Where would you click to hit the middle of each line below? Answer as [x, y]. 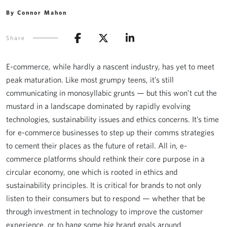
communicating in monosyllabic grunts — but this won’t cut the [111, 93]
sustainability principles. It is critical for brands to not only [104, 185]
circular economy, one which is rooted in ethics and [92, 172]
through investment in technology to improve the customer [105, 211]
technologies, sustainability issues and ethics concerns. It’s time [112, 119]
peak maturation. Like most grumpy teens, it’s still [90, 80]
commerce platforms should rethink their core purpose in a [105, 159]
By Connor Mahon [36, 12]
